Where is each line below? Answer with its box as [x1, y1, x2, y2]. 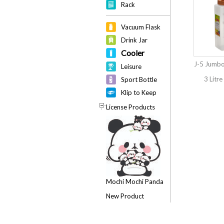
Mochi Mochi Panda [106, 177, 163, 185]
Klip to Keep [121, 88, 156, 96]
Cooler [121, 48, 144, 57]
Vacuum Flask [121, 23, 160, 31]
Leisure [121, 62, 141, 70]
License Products [106, 103, 155, 111]
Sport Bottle [121, 75, 157, 83]
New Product [106, 192, 144, 200]
